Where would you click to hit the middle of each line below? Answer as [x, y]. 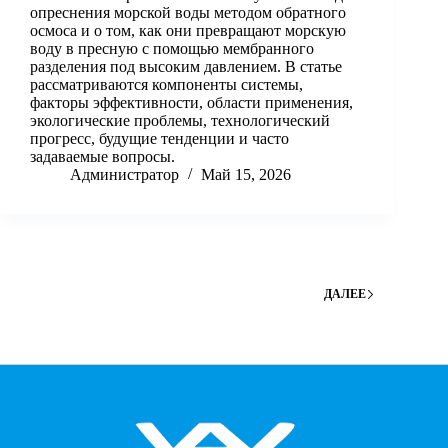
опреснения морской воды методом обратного [188, 13]
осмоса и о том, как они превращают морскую [188, 31]
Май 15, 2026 [246, 175]
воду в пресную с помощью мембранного [172, 49]
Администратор [124, 175]
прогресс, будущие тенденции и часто [159, 139]
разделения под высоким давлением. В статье [186, 67]
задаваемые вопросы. [102, 157]
